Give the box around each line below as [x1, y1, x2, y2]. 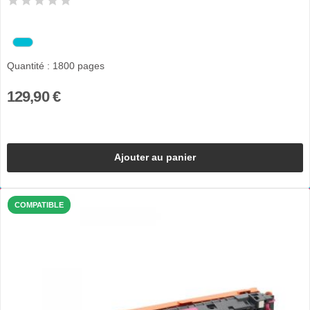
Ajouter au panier [114, 152, 196, 163]
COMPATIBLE [15, 200, 64, 209]
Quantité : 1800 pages [6, 60, 104, 72]
